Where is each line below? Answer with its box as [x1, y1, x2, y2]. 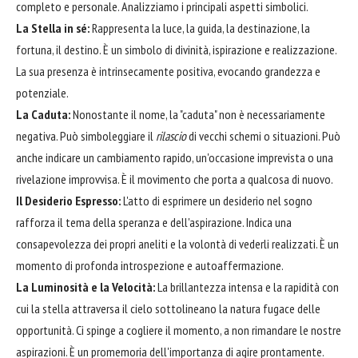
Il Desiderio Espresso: [16, 192, 121, 209]
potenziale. [16, 84, 69, 101]
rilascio [156, 127, 186, 144]
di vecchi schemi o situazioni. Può [186, 127, 340, 144]
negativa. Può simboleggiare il [16, 127, 156, 144]
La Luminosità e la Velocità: [16, 278, 155, 295]
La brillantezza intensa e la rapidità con [155, 278, 339, 295]
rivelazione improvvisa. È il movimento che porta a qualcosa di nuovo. [16, 170, 333, 187]
